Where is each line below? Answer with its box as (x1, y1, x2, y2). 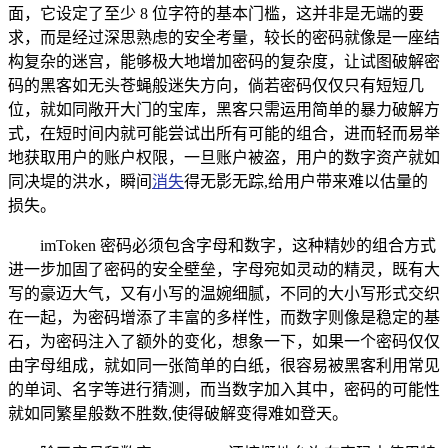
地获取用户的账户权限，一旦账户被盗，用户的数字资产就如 (8, 148, 440, 166)
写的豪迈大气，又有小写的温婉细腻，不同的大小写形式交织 (8, 284, 440, 302)
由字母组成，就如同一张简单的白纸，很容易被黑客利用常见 (8, 356, 440, 374)
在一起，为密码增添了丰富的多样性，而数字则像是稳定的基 (8, 308, 440, 326)
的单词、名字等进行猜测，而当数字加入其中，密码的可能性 (8, 380, 440, 398)
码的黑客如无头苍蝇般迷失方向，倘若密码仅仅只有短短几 (8, 76, 424, 94)
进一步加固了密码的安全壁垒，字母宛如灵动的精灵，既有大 (8, 260, 440, 278)
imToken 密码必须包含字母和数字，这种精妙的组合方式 (40, 236, 436, 254)
